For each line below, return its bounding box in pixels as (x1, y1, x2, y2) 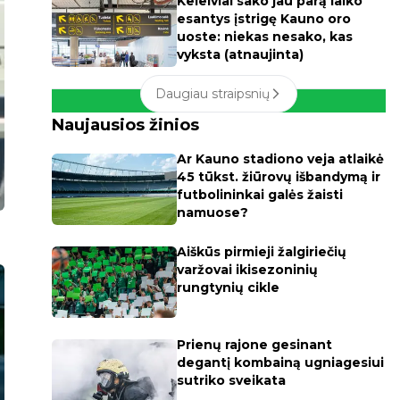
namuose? (176, 204, 248, 221)
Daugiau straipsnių (155, 86, 271, 102)
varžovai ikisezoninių (176, 262, 318, 278)
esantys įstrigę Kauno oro (176, 11, 351, 27)
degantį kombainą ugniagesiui (176, 354, 384, 371)
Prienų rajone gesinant (176, 337, 332, 353)
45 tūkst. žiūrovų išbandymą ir (176, 169, 380, 185)
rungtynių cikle (176, 279, 279, 296)
